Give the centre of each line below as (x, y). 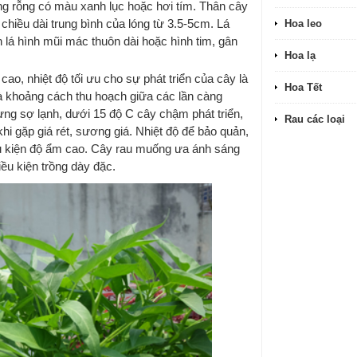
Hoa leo (303, 24)
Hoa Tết (303, 87)
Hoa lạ (300, 55)
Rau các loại (315, 119)
